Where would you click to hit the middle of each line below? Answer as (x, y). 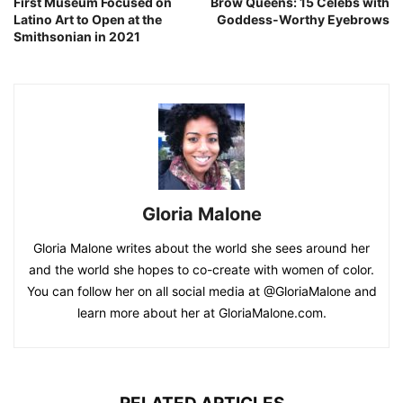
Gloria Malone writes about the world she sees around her (201, 247)
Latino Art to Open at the (88, 19)
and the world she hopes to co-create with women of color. (201, 269)
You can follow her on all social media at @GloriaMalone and (201, 291)
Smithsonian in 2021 (77, 36)
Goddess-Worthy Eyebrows (303, 19)
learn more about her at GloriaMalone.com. (201, 312)
